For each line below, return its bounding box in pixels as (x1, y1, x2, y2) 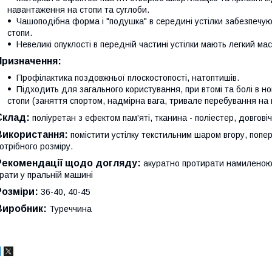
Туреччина (49, 203, 92, 214)
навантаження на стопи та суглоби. (7, 4, 149, 15)
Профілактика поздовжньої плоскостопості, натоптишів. (16, 72, 239, 83)
